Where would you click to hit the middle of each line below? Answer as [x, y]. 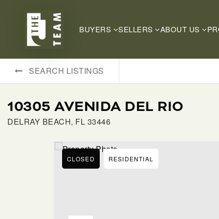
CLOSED [81, 159]
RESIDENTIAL [131, 159]
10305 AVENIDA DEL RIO [96, 107]
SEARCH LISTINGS [66, 71]
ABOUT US [181, 29]
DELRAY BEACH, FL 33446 [59, 121]
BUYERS [96, 29]
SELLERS [137, 29]
